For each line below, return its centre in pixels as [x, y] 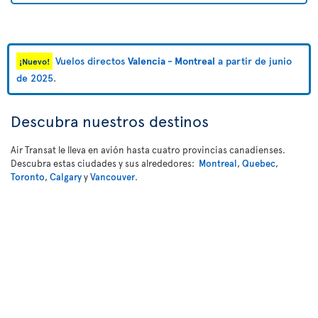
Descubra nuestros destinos [110, 121]
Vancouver [113, 177]
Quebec [259, 163]
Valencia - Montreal [171, 61]
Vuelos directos [92, 61]
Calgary [66, 177]
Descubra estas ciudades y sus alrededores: [105, 163]
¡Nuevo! [34, 61]
